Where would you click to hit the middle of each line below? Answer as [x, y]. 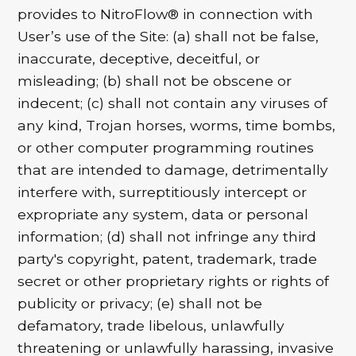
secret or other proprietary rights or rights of [174, 281]
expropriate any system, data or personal [163, 215]
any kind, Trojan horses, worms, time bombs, [177, 126]
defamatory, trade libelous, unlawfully [151, 326]
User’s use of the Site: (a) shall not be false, [168, 37]
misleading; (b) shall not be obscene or [155, 81]
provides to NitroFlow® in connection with [166, 14]
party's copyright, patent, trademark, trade [168, 259]
